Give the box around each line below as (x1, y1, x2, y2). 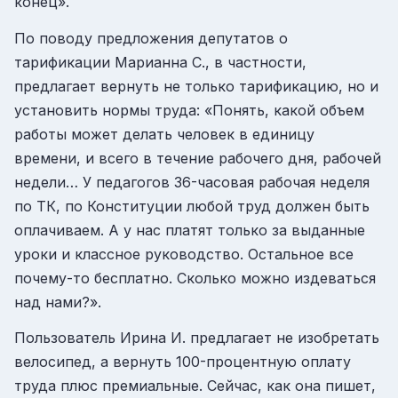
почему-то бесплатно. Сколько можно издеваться (14, 268, 376, 287)
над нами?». (14, 292, 101, 311)
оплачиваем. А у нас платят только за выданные (14, 220, 365, 239)
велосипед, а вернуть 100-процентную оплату (14, 353, 351, 371)
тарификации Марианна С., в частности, (14, 52, 306, 71)
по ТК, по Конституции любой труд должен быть (14, 196, 370, 215)
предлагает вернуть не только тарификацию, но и (14, 76, 378, 95)
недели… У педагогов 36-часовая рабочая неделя (14, 172, 370, 191)
